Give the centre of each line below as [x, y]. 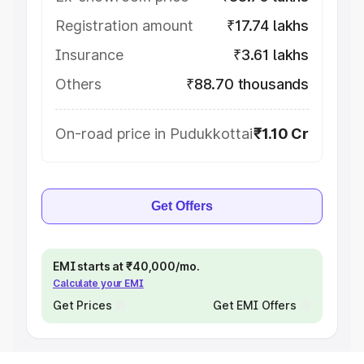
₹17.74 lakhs [268, 26]
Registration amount [124, 26]
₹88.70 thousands [247, 84]
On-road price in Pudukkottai [154, 134]
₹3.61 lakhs [271, 55]
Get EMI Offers [254, 305]
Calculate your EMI [98, 283]
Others [78, 84]
